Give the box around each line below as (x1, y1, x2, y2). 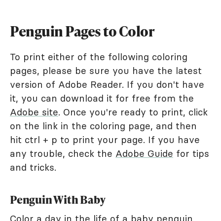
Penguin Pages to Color (10, 21, 154, 40)
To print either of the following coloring (10, 50, 187, 63)
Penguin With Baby (10, 191, 106, 207)
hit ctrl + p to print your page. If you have (10, 133, 200, 146)
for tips (173, 147, 209, 159)
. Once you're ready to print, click (58, 106, 208, 118)
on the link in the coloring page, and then (10, 119, 197, 132)
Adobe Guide (115, 147, 173, 159)
